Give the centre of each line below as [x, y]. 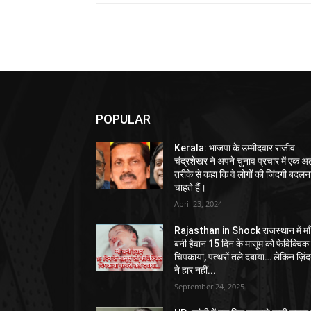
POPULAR [123, 119]
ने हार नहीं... [195, 270]
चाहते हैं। [191, 187]
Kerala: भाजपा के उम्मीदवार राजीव [235, 148]
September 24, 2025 [210, 286]
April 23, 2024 [199, 203]
